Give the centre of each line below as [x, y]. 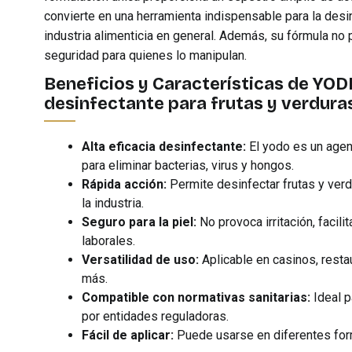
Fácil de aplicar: [128, 335]
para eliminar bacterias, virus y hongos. [188, 165]
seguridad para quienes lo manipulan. [145, 55]
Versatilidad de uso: [140, 260]
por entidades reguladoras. [155, 316]
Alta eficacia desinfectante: [164, 147]
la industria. [113, 203]
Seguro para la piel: [139, 222]
